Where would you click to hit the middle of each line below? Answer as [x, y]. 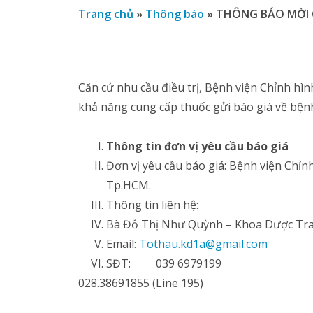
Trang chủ [106, 14]
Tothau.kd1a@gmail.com [203, 244]
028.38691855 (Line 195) [141, 283]
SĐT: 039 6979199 [164, 264]
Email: [123, 244]
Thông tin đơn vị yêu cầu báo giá [197, 146]
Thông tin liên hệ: [152, 205]
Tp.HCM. [129, 185]
